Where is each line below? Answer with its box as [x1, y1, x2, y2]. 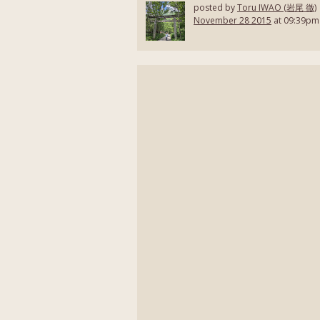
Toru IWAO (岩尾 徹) [237, 1, 316, 14]
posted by [194, 1, 237, 14]
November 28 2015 [194, 14, 271, 26]
